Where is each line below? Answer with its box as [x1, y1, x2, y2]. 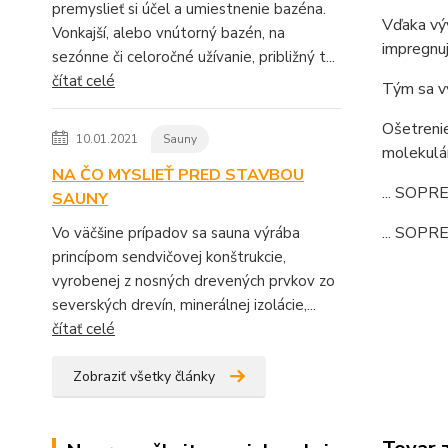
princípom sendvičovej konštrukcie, [52, 246, 286, 267]
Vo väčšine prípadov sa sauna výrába [52, 222, 300, 243]
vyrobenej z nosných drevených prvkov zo [52, 270, 335, 291]
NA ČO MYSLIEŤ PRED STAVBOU [52, 163, 304, 186]
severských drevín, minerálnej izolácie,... [52, 294, 316, 315]
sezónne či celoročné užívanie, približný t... [52, 46, 335, 67]
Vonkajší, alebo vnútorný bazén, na [52, 22, 285, 43]
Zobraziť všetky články [73, 366, 215, 386]
